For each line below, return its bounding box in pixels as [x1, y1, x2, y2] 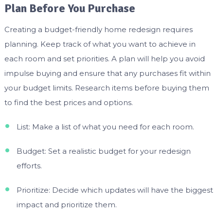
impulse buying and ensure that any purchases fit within [4, 68, 211, 78]
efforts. [16, 161, 42, 170]
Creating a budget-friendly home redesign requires [4, 24, 193, 34]
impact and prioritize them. [16, 200, 117, 209]
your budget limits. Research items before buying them [4, 83, 209, 92]
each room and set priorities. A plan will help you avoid [4, 54, 205, 63]
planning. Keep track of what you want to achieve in [4, 39, 196, 49]
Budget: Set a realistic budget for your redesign [16, 146, 191, 156]
